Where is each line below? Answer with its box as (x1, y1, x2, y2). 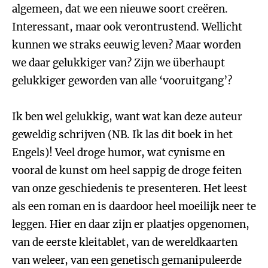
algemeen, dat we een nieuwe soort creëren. (12, 2, 228, 16)
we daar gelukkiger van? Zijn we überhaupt (12, 56, 225, 69)
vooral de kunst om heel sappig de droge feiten (12, 164, 242, 177)
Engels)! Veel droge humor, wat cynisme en (12, 146, 225, 159)
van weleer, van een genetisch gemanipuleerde (12, 254, 242, 267)
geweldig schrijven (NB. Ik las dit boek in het (12, 128, 233, 141)
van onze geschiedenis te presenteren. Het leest (12, 182, 247, 195)
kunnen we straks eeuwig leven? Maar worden (12, 38, 241, 51)
